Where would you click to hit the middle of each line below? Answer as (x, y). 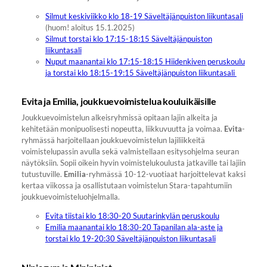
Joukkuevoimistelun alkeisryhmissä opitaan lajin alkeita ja (119, 118)
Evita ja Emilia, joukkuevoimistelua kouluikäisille (119, 101)
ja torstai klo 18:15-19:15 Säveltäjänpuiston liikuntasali (141, 72)
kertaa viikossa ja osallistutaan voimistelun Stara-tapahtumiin (126, 186)
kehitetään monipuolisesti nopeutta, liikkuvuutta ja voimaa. (122, 129)
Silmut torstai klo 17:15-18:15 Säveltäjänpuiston (128, 38)
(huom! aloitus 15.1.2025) (90, 27)
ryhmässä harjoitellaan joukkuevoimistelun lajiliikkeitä (113, 140)
